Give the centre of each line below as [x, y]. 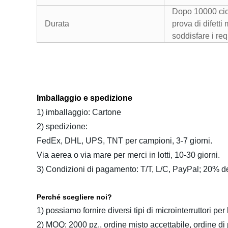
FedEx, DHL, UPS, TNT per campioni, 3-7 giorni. [124, 141]
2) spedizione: [62, 126]
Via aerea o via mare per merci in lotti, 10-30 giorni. [128, 155]
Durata [57, 24]
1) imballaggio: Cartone [79, 112]
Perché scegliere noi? [74, 197]
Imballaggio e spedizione [84, 98]
